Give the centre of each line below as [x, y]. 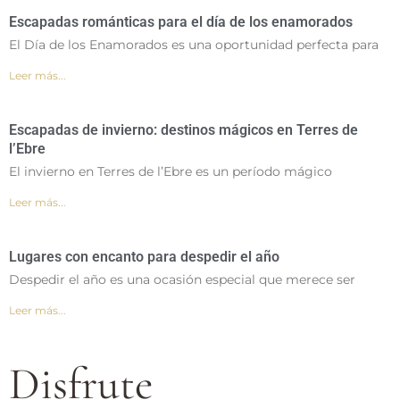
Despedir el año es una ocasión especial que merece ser [182, 280]
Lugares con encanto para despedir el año [144, 257]
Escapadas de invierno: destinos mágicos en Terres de [183, 130]
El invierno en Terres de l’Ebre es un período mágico [171, 172]
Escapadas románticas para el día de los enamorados [181, 22]
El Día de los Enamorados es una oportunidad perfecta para [194, 45]
